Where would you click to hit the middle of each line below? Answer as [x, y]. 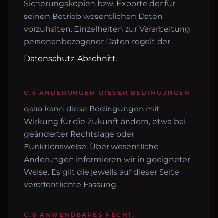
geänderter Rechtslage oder [79, 134]
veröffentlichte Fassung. [71, 185]
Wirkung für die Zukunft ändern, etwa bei [105, 121]
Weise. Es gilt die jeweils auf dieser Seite [101, 172]
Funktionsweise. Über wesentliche [91, 147]
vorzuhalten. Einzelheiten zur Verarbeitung [107, 29]
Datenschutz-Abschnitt [70, 59]
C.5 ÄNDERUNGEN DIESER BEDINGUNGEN [107, 93]
